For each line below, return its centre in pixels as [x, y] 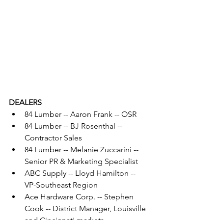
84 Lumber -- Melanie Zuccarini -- [82, 149]
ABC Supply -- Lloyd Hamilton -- [81, 173]
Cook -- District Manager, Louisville [86, 208]
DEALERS [25, 102]
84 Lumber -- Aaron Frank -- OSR [81, 114]
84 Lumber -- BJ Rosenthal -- [74, 126]
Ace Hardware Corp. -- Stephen [80, 196]
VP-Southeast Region [61, 185]
